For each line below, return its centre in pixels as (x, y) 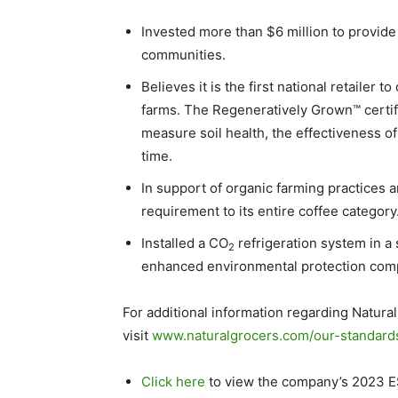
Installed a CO (185, 243)
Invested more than (204, 32)
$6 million (298, 32)
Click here (173, 382)
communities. (183, 55)
